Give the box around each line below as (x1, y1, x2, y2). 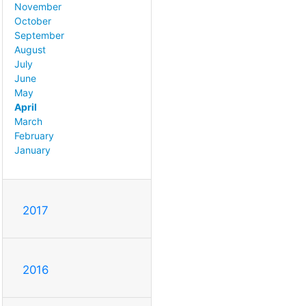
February (14, 130, 54, 142)
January (14, 144, 51, 156)
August (14, 44, 46, 56)
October (14, 15, 51, 27)
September (14, 29, 64, 42)
